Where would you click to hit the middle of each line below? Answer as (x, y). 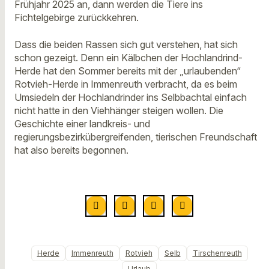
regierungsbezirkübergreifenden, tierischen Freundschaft (136, 137)
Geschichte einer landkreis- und (82, 123)
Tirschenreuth (217, 253)
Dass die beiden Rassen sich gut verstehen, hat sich (126, 44)
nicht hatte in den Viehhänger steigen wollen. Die (119, 110)
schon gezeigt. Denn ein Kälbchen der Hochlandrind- (128, 57)
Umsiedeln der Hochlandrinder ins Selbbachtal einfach (131, 97)
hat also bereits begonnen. (71, 150)
